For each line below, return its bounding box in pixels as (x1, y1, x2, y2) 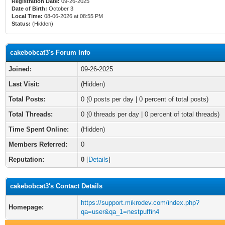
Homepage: (9, 203, 44, 211)
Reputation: (9, 156, 44, 163)
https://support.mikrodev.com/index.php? (81, 199, 199, 206)
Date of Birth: (12, 6, 47, 12)
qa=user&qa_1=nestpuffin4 (81, 208, 159, 215)
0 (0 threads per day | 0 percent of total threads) (81, 110, 219, 118)
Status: (12, 21, 31, 27)
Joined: (9, 65, 32, 73)
